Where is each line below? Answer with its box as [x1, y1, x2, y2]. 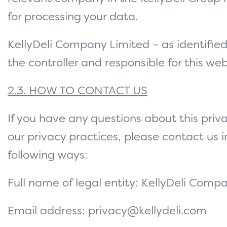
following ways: [8, 150, 88, 162]
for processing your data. [8, 12, 138, 23]
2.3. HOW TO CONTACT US [8, 86, 147, 97]
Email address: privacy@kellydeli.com [8, 206, 207, 217]
